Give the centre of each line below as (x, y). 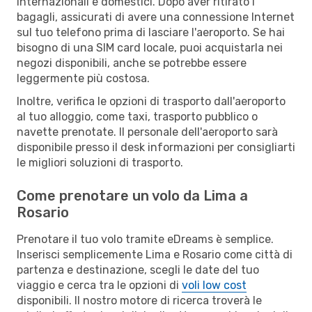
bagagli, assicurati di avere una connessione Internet (156, 17)
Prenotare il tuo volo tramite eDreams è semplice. (145, 239)
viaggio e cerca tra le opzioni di (99, 285)
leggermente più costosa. (83, 78)
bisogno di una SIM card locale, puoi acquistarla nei (150, 47)
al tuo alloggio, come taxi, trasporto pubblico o (137, 116)
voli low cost (214, 285)
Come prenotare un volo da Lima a (132, 195)
